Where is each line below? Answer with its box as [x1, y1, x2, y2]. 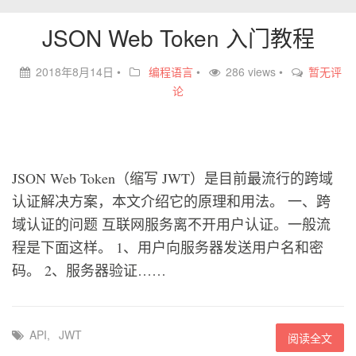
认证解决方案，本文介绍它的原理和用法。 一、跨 [12, 192, 331, 211]
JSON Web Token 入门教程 [41, 21, 315, 53]
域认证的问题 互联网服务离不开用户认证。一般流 [12, 215, 331, 234]
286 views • [226, 64, 286, 79]
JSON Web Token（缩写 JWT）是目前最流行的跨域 [12, 168, 333, 188]
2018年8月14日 [36, 64, 114, 79]
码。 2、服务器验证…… [12, 261, 166, 280]
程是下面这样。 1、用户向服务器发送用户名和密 [12, 238, 323, 257]
